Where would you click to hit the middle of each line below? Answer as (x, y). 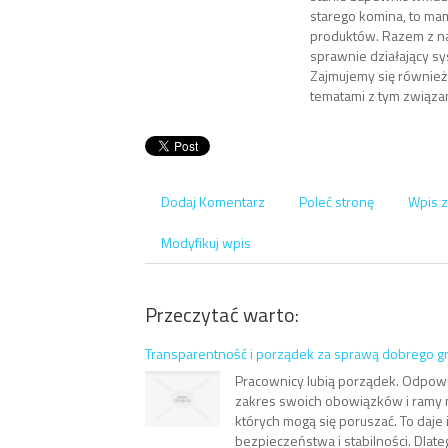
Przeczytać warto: (222, 314)
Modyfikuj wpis (206, 242)
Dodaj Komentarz (213, 201)
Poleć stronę (336, 201)
